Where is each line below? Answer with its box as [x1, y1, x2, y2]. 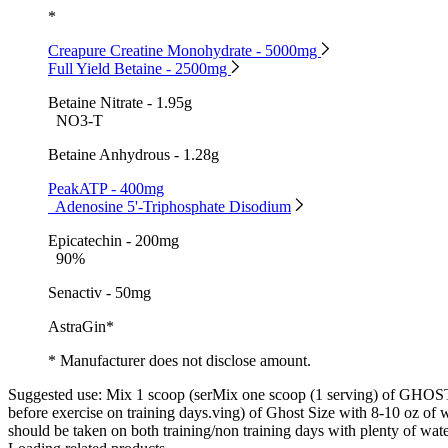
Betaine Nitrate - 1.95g [48, 93, 192, 111]
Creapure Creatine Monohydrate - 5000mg [48, 41, 321, 59]
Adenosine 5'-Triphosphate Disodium [55, 197, 291, 215]
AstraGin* [48, 317, 114, 335]
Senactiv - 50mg [48, 283, 151, 301]
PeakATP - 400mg [48, 179, 164, 197]
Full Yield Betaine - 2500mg [48, 59, 231, 77]
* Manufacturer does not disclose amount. [48, 351, 311, 369]
